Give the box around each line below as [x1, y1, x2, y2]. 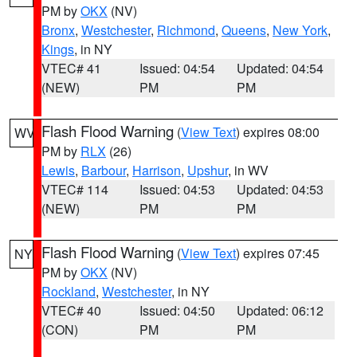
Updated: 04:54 [237, 59, 324, 77]
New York [273, 21, 328, 39]
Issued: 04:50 [139, 301, 215, 320]
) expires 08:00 [236, 123, 320, 141]
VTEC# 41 [41, 59, 101, 77]
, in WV [228, 161, 269, 179]
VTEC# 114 [41, 180, 108, 198]
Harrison [132, 161, 181, 179]
